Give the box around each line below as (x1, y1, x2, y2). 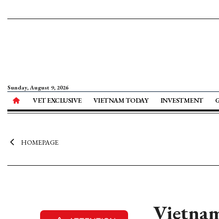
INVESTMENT (160, 96, 203, 105)
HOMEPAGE (21, 138, 59, 147)
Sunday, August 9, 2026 (7, 84, 68, 91)
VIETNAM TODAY (93, 96, 149, 105)
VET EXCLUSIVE (33, 96, 82, 105)
